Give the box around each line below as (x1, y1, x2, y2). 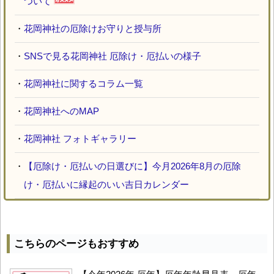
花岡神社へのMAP (24, 105, 99, 116)
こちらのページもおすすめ (14, 237, 139, 250)
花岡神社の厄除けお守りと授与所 (24, 23, 161, 34)
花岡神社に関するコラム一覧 (24, 78, 143, 89)
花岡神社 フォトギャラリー (24, 133, 136, 144)
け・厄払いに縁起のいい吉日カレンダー (24, 179, 189, 190)
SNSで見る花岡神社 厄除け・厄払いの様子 (24, 50, 201, 61)
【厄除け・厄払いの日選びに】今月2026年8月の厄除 (24, 160, 241, 171)
